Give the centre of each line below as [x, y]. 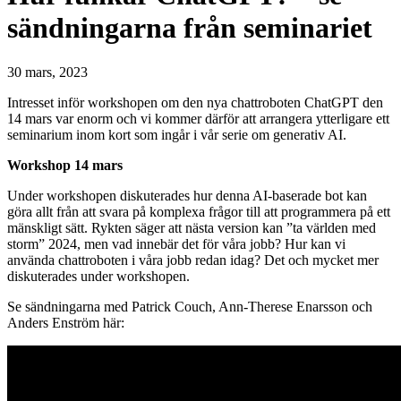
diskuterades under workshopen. [98, 276]
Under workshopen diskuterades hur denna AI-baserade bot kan [187, 195]
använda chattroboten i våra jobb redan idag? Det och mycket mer [193, 260]
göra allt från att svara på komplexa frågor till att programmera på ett [199, 211]
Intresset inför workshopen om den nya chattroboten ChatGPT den [195, 102]
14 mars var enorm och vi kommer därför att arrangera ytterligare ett [198, 118]
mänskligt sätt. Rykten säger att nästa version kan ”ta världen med [192, 227]
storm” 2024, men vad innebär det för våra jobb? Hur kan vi [176, 243]
